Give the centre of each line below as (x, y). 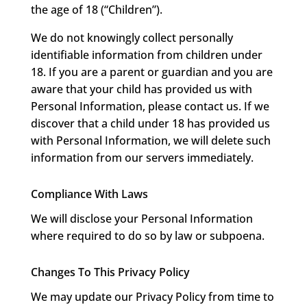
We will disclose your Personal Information (142, 219)
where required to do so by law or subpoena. (147, 236)
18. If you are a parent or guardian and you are (151, 72)
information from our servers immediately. (142, 158)
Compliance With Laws (89, 194)
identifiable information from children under (146, 55)
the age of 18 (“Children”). (96, 10)
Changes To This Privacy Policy (110, 272)
